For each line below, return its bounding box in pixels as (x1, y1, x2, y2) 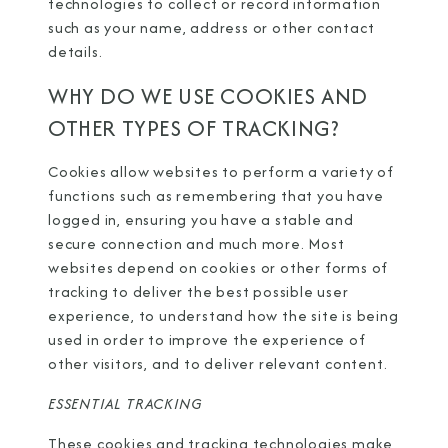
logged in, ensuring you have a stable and (48, 209, 354, 230)
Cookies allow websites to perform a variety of (48, 161, 394, 182)
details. (48, 41, 103, 62)
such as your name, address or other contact (48, 17, 375, 38)
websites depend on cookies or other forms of (48, 257, 389, 278)
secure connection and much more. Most (48, 233, 345, 254)
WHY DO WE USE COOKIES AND (48, 80, 369, 112)
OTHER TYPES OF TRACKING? (48, 112, 339, 144)
